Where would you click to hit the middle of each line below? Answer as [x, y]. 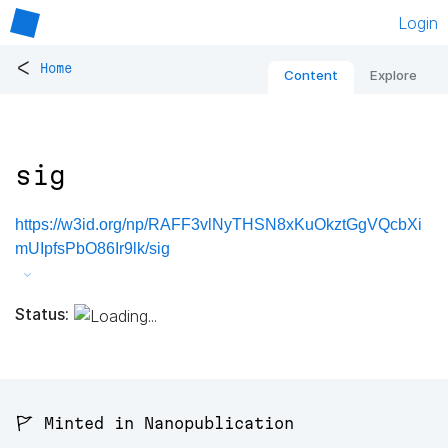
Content [311, 75]
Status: [42, 313]
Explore [393, 75]
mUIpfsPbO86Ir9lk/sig [92, 249]
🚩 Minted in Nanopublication [154, 423]
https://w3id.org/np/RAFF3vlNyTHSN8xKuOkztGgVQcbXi [218, 225]
